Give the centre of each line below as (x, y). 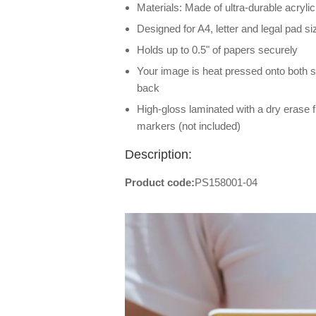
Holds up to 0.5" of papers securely (217, 50)
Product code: (160, 182)
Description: (158, 154)
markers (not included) (189, 126)
